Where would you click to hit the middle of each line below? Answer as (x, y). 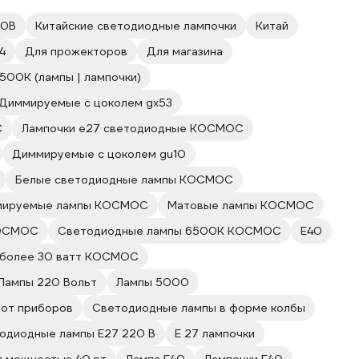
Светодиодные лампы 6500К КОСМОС (169, 231)
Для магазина (185, 51)
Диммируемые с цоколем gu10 (99, 154)
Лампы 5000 (153, 282)
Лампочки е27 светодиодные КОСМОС (133, 128)
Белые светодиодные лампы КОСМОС (124, 179)
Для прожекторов (76, 51)
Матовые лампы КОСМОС (241, 205)
